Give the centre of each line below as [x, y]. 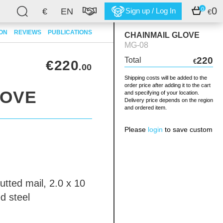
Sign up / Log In [151, 11]
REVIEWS [28, 32]
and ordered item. [146, 108]
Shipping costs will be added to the [166, 78]
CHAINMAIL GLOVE [162, 35]
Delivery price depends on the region [169, 100]
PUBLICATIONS [70, 32]
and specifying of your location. [162, 93]
